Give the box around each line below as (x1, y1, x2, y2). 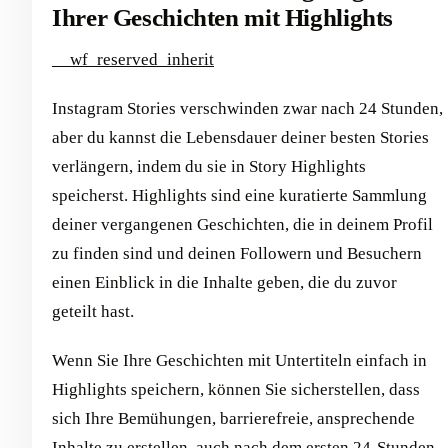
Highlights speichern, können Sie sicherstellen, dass (52, 380, 420, 400)
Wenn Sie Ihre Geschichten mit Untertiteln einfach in (52, 351, 427, 371)
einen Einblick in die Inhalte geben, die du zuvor (52, 273, 397, 293)
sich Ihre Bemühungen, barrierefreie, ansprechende (52, 409, 415, 429)
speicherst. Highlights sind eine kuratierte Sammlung (52, 186, 427, 206)
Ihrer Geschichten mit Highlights (52, 3, 394, 31)
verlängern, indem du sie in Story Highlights (52, 157, 366, 177)
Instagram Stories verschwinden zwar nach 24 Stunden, (52, 99, 443, 119)
